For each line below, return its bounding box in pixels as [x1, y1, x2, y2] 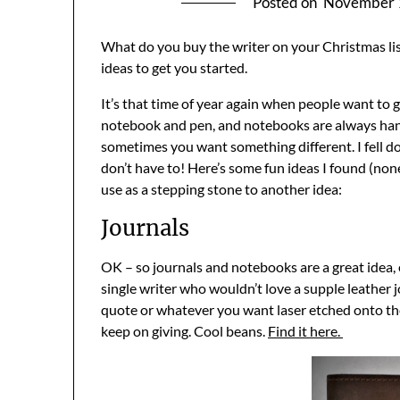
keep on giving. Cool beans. [101, 322, 268, 340]
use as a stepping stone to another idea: [101, 180, 342, 198]
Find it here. [268, 322, 343, 340]
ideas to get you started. [101, 59, 247, 77]
